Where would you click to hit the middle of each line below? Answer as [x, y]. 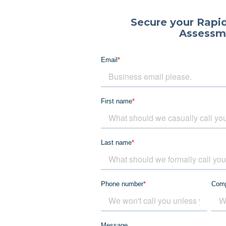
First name [116, 101]
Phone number [122, 184]
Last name [116, 143]
